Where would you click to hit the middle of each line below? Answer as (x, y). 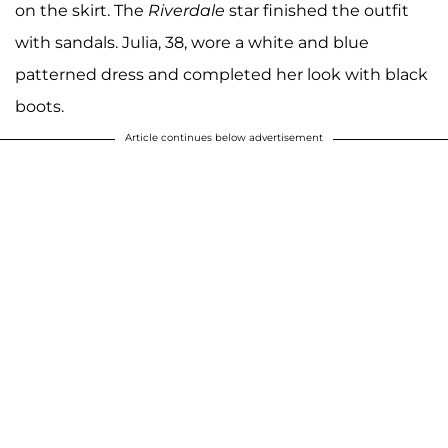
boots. (39, 106)
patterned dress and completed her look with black (221, 74)
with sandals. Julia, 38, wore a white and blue (192, 42)
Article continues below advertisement (224, 137)
